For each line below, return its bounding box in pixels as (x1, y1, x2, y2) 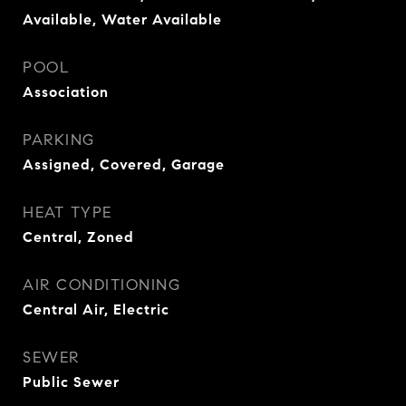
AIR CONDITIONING (23, 275, 180, 295)
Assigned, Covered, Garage (23, 156, 225, 173)
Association (23, 83, 109, 101)
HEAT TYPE (23, 203, 112, 222)
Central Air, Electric (23, 301, 169, 318)
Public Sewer (23, 373, 120, 391)
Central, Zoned (23, 228, 134, 246)
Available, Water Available (23, 11, 222, 28)
